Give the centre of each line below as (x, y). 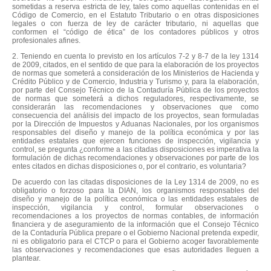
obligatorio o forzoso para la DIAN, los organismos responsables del (135, 190)
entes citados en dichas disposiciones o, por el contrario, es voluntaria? (129, 166)
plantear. (26, 258)
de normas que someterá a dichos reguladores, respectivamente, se (135, 98)
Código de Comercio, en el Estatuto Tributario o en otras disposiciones (135, 15)
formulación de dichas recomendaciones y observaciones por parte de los (135, 158)
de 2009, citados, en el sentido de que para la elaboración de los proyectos (135, 64)
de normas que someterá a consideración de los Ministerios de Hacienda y (135, 73)
